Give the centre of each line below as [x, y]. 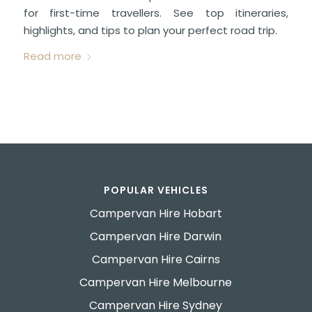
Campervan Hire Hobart [156, 214]
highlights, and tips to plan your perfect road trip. [150, 30]
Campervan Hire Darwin [156, 237]
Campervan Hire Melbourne [156, 283]
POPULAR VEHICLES [156, 190]
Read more [52, 56]
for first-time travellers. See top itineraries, [156, 13]
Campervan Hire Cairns [156, 260]
